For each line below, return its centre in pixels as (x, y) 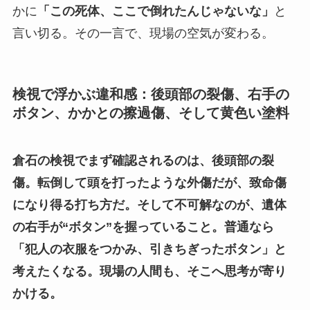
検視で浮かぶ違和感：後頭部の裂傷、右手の (151, 94)
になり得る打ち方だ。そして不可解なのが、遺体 (149, 205)
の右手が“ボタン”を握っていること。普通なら (143, 227)
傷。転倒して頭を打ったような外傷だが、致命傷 (149, 183)
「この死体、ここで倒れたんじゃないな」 (155, 11)
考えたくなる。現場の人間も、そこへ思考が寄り (149, 272)
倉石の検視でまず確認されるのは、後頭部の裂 (143, 161)
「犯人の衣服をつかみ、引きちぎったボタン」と (149, 249)
